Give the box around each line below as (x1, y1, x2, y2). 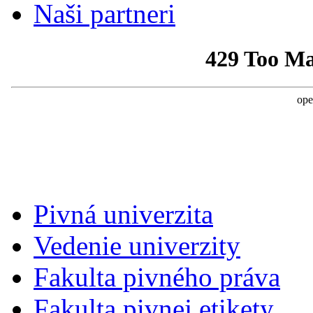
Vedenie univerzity (34, 231, 240, 261)
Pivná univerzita (34, 199, 213, 229)
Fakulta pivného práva (34, 262, 280, 292)
